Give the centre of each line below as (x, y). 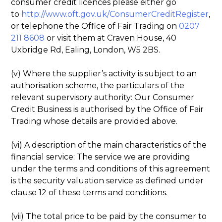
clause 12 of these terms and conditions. (89, 192)
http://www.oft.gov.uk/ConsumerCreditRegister (115, 14)
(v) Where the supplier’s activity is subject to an (104, 73)
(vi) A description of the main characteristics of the (109, 145)
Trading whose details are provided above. (94, 121)
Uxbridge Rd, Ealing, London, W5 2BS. (86, 50)
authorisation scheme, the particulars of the (98, 85)
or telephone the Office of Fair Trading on (95, 26)
